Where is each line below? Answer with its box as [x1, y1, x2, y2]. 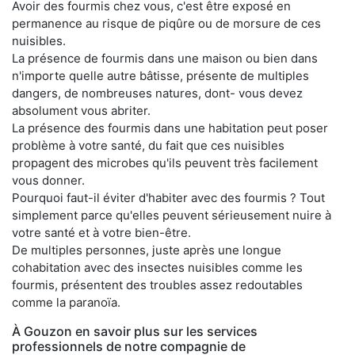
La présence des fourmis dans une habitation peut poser [12, 120, 328, 136]
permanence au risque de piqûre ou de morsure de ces [12, 15, 321, 31]
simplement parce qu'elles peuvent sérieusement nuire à [12, 207, 331, 223]
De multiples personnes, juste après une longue [12, 242, 281, 258]
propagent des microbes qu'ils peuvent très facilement [12, 155, 318, 170]
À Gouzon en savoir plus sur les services [12, 323, 258, 339]
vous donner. [12, 172, 85, 188]
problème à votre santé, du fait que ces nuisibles [12, 137, 284, 153]
